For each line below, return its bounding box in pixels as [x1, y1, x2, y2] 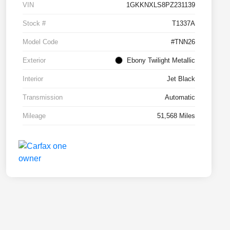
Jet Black [167, 75, 195, 83]
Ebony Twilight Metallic [127, 56, 195, 65]
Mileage [23, 112, 46, 120]
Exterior [23, 56, 46, 65]
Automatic [165, 93, 195, 102]
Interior [23, 75, 43, 83]
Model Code [23, 38, 58, 46]
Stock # [23, 20, 46, 28]
